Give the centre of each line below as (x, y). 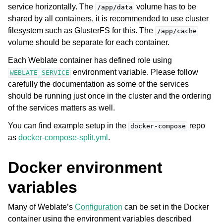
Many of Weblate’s (41, 207)
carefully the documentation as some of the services (98, 84)
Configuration (99, 207)
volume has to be (166, 7)
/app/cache (177, 31)
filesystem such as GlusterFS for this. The (82, 31)
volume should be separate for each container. (89, 43)
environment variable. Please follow (135, 72)
